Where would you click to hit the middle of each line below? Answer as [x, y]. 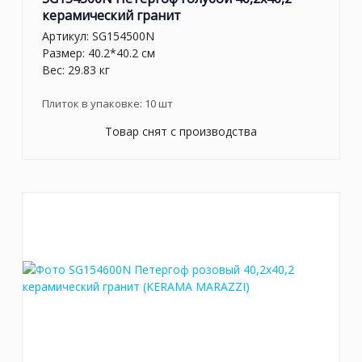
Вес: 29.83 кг [76, 69]
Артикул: [67, 36]
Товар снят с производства [181, 131]
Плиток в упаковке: [93, 103]
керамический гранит [112, 16]
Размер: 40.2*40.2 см [99, 53]
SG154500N [123, 36]
